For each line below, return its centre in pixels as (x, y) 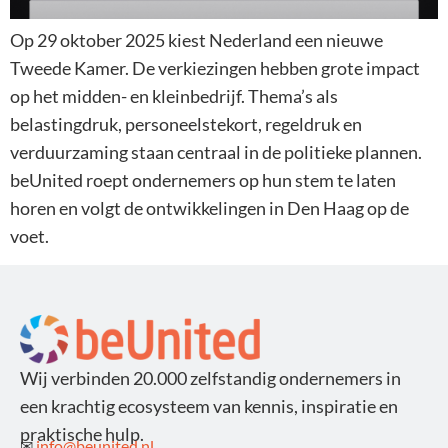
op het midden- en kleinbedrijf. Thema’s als (174, 96)
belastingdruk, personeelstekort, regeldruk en (186, 124)
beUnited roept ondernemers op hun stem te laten (203, 180)
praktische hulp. (82, 433)
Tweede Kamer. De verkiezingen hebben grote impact (215, 68)
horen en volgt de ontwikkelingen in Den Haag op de (209, 208)
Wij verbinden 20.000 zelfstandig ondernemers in (210, 377)
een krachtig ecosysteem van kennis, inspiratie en (209, 405)
